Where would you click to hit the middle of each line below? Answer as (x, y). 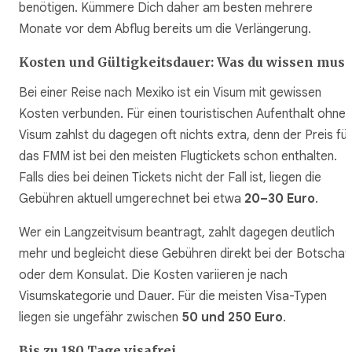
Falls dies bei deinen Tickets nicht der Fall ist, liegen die (170, 177)
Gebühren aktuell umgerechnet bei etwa (132, 198)
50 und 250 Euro (232, 317)
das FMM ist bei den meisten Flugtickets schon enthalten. (178, 156)
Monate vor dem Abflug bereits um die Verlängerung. (165, 29)
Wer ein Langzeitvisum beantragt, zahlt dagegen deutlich (177, 232)
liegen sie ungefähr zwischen (100, 317)
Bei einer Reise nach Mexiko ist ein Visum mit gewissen (170, 92)
